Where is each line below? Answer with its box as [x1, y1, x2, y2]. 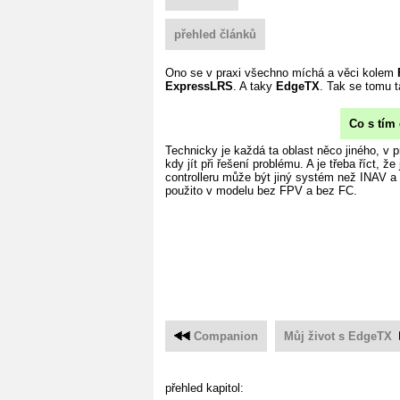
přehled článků [174, 27, 256, 41]
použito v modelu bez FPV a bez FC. [165, 183, 357, 197]
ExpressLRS [165, 79, 233, 93]
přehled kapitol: [165, 380, 244, 395]
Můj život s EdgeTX [284, 329, 392, 343]
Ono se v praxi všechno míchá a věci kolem [165, 65, 397, 79]
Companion [194, 329, 258, 343]
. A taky [233, 79, 276, 93]
